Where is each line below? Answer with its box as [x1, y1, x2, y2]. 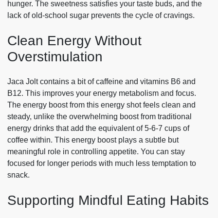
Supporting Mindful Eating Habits [7, 193, 209, 208]
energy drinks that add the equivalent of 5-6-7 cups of [7, 124, 189, 133]
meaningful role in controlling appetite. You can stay [7, 147, 185, 156]
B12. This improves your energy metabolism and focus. [7, 89, 196, 98]
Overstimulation [7, 49, 103, 64]
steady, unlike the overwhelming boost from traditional [7, 112, 192, 121]
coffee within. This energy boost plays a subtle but [7, 136, 179, 145]
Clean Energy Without [7, 33, 142, 48]
